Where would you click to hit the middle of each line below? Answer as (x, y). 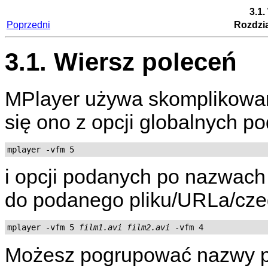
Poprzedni (28, 25)
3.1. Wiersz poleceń (121, 62)
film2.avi (148, 227)
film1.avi (100, 227)
